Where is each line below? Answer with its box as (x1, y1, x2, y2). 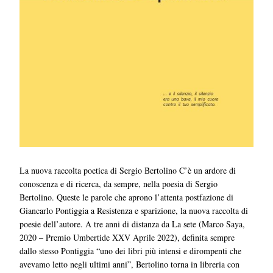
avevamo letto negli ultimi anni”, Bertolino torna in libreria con (19, 258, 240, 270)
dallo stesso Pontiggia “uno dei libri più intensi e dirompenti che (19, 244, 242, 257)
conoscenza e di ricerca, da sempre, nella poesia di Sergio (19, 177, 218, 190)
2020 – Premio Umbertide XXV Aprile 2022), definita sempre (19, 231, 235, 243)
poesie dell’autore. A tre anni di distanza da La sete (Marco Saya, (19, 218, 246, 230)
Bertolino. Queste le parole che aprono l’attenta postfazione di (19, 191, 234, 203)
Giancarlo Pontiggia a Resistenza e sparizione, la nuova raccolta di (19, 204, 249, 216)
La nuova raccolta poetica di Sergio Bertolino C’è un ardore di (19, 164, 236, 176)
